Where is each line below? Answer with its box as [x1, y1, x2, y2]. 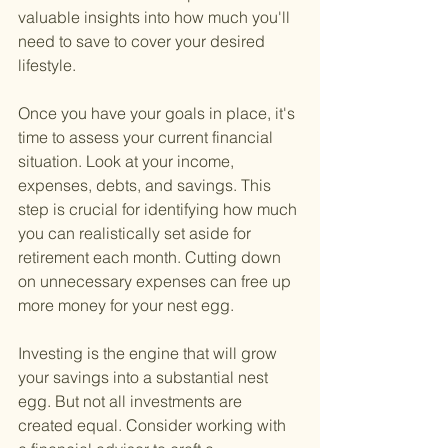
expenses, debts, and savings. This [18, 175, 275, 196]
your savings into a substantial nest [18, 367, 272, 388]
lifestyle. [18, 55, 76, 76]
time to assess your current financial [18, 127, 277, 148]
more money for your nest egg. [18, 295, 234, 316]
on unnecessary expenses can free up [18, 271, 295, 292]
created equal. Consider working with [18, 415, 290, 436]
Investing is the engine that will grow [18, 343, 281, 364]
